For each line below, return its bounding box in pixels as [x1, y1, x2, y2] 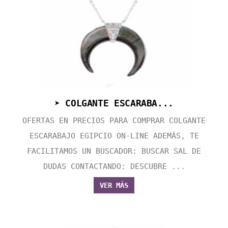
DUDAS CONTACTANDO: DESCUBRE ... [43, 162, 185, 172]
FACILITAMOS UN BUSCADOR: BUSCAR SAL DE [27, 147, 201, 156]
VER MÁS [100, 181, 128, 190]
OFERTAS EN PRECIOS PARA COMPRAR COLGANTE [22, 116, 206, 126]
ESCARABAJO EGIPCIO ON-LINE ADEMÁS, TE [29, 131, 199, 141]
